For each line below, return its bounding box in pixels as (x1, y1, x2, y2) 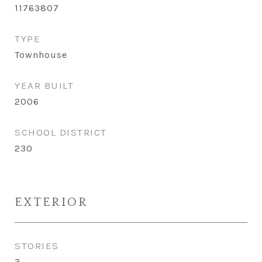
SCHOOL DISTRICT (15, 126, 107, 138)
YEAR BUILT (15, 80, 74, 91)
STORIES (15, 240, 59, 251)
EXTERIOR (15, 195, 88, 209)
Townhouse (15, 49, 67, 60)
